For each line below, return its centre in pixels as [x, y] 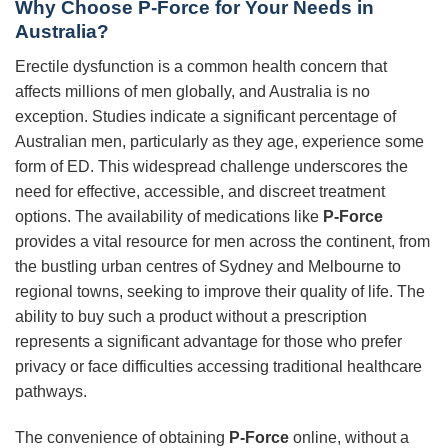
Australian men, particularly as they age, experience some [219, 141]
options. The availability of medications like [169, 216]
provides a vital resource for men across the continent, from [222, 241]
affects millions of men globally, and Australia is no [192, 91]
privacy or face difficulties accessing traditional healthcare [218, 366]
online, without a [349, 437]
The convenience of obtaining [122, 437]
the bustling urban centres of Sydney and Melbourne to [208, 266]
